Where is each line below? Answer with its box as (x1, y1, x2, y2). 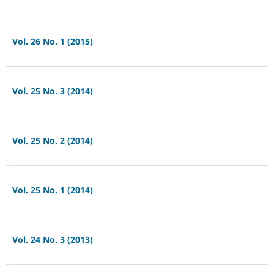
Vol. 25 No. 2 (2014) (12, 135, 93, 147)
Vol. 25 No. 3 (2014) (12, 85, 93, 97)
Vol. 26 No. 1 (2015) (12, 35, 93, 48)
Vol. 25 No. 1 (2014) (12, 184, 93, 196)
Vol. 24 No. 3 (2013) (12, 234, 93, 246)
